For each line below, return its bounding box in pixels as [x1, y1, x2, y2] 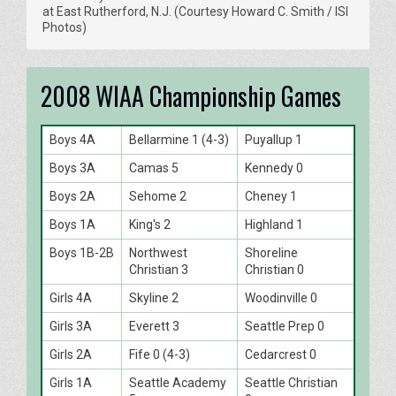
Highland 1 [245, 217, 303, 232]
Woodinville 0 [245, 290, 317, 305]
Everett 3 [129, 318, 179, 333]
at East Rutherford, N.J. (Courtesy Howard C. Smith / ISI [42, 4, 348, 19]
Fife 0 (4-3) [129, 346, 190, 362]
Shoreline [245, 245, 298, 260]
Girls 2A [49, 346, 92, 362]
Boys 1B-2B [49, 245, 114, 260]
